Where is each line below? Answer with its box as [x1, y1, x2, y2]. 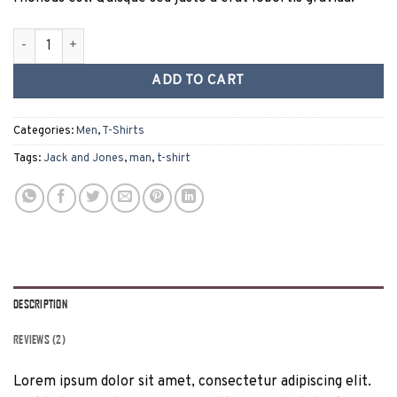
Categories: [13, 123, 76, 138]
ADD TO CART [152, 71, 245, 90]
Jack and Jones [43, 151, 124, 166]
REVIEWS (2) [13, 331, 66, 346]
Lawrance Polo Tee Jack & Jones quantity [12, 28, 246, 46]
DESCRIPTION [13, 296, 67, 311]
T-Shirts [102, 123, 144, 138]
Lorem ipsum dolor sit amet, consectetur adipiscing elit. [13, 372, 371, 391]
